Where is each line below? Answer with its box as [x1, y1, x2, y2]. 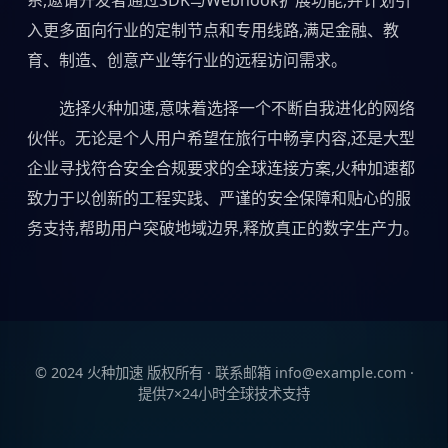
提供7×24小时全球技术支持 [138, 383, 310, 403]
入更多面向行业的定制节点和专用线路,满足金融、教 [26, 18, 399, 41]
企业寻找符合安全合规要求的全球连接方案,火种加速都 [26, 156, 415, 179]
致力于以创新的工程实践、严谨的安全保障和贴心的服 [26, 186, 411, 209]
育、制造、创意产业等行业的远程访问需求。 [26, 48, 347, 71]
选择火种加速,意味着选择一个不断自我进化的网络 [58, 96, 415, 119]
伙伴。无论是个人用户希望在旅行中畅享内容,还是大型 [26, 126, 415, 149]
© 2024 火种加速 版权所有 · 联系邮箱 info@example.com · [34, 362, 414, 382]
